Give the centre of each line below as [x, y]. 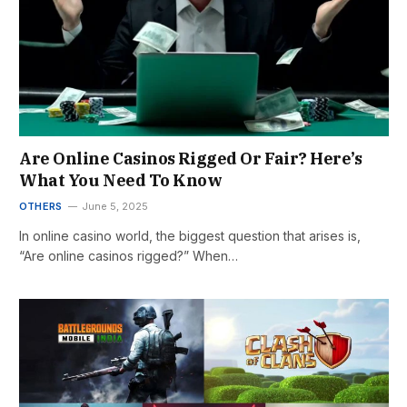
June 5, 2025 [115, 206]
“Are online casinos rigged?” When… [129, 255]
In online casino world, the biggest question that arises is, [190, 235]
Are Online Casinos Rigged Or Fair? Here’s [191, 158]
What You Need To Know [121, 180]
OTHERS [41, 206]
